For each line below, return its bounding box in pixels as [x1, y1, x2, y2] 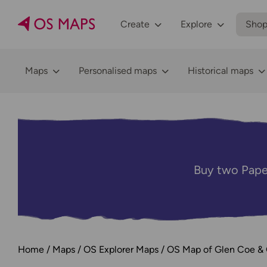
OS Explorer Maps [83, 244, 159, 255]
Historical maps [188, 65, 253, 76]
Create [120, 18, 150, 30]
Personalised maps [79, 65, 157, 76]
